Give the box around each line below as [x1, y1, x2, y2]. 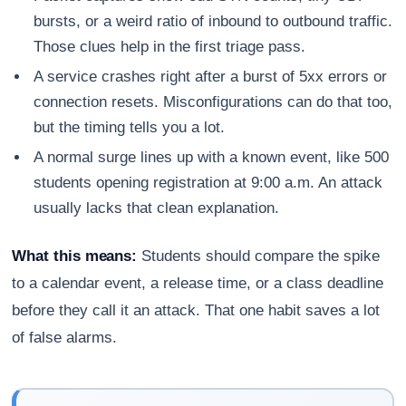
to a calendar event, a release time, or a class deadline [12, 275, 384, 293]
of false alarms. [12, 329, 118, 347]
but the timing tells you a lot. [34, 119, 226, 137]
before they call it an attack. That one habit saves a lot [12, 302, 381, 320]
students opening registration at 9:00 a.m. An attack [34, 174, 383, 192]
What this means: [12, 247, 138, 266]
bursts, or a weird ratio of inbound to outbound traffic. [34, 13, 393, 31]
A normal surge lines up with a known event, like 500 [34, 149, 390, 167]
